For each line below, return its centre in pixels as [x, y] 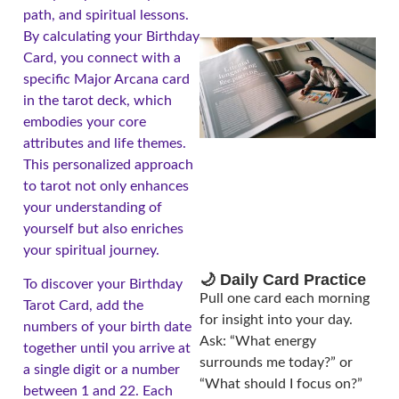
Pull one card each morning [285, 299]
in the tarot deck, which [98, 100]
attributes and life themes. [105, 143]
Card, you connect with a [102, 57]
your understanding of [93, 207]
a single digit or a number [102, 370]
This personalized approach [108, 164]
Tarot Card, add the [83, 306]
